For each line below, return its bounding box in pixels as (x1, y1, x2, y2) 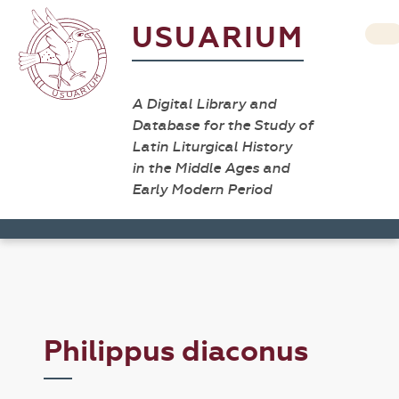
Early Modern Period (132, 181, 272, 198)
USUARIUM (132, 20, 304, 55)
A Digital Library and (132, 95, 276, 112)
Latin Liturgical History (132, 138, 292, 155)
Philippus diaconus (44, 334, 309, 369)
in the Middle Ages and (132, 159, 289, 176)
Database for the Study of (132, 117, 313, 134)
